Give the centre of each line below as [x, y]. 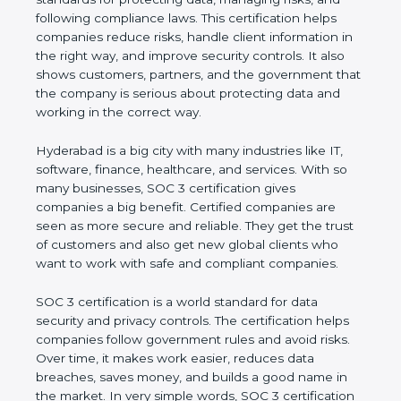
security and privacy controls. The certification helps [192, 340]
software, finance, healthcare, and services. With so [192, 170]
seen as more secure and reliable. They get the [179, 226]
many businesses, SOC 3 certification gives [166, 188]
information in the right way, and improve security [186, 56]
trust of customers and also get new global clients [188, 245]
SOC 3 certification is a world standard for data [177, 321]
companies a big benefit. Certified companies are [186, 207]
